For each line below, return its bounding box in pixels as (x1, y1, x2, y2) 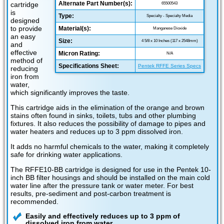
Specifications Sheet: (58, 62, 119, 70)
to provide (10, 24, 42, 33)
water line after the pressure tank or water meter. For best (10, 181, 193, 190)
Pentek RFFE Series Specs (138, 63, 201, 69)
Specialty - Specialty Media (146, 13, 192, 18)
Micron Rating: (58, 50, 100, 57)
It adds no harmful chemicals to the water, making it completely (10, 142, 209, 151)
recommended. (10, 197, 58, 206)
